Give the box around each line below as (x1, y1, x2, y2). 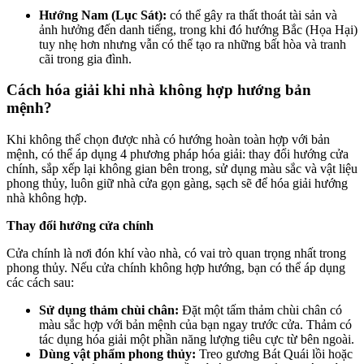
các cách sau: (6, 275, 77, 289)
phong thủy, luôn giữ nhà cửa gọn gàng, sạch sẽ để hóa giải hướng (6, 175, 348, 190)
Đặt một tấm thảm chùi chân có (179, 302, 342, 317)
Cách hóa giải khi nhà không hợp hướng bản (6, 81, 311, 99)
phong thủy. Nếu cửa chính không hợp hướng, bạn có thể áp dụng (6, 260, 345, 275)
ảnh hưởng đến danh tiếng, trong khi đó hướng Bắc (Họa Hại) (39, 22, 357, 37)
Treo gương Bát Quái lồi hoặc (199, 346, 353, 361)
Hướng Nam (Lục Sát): (39, 7, 170, 22)
